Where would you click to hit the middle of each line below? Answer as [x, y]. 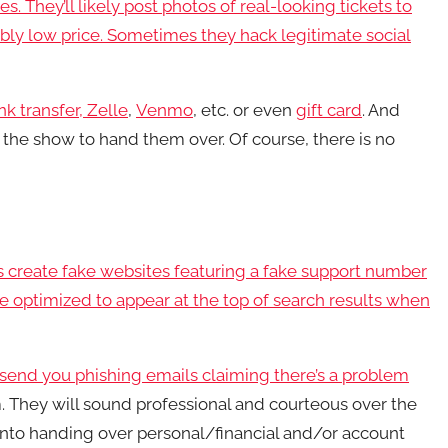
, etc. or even [244, 110]
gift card [329, 110]
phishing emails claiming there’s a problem [242, 375]
